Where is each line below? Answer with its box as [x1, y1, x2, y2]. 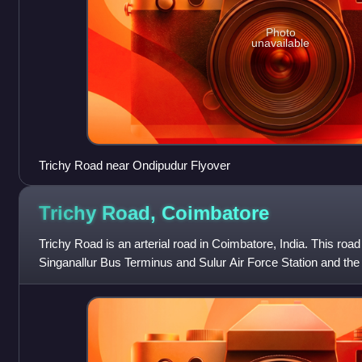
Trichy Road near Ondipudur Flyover [38, 158, 230, 173]
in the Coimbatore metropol [38, 274, 181, 288]
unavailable [251, 36, 310, 49]
